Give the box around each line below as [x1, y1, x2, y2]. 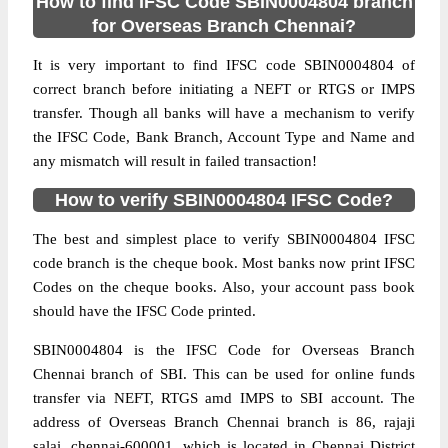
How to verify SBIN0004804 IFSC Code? [55, 190, 393, 210]
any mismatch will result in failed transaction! [33, 153, 317, 169]
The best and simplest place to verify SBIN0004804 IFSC [33, 231, 415, 247]
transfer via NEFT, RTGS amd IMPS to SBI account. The [33, 390, 415, 406]
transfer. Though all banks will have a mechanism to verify [33, 105, 415, 121]
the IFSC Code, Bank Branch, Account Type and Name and [33, 129, 415, 145]
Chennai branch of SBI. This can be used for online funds [33, 366, 415, 382]
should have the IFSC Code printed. [33, 303, 256, 319]
